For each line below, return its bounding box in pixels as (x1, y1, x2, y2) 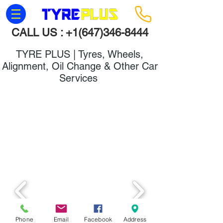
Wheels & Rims (43, 90, 116, 102)
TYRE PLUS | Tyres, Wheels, (16, 48, 143, 60)
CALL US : (11, 26, 66, 39)
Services (59, 72, 101, 84)
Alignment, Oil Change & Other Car (1, 60, 158, 72)
